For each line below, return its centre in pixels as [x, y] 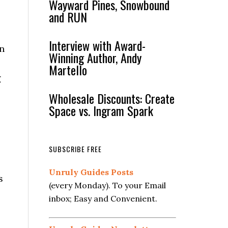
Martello [68, 70]
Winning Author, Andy [95, 58]
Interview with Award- [97, 45]
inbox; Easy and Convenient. [103, 198]
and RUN [68, 17]
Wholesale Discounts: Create [112, 98]
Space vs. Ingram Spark [101, 110]
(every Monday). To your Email [107, 185]
